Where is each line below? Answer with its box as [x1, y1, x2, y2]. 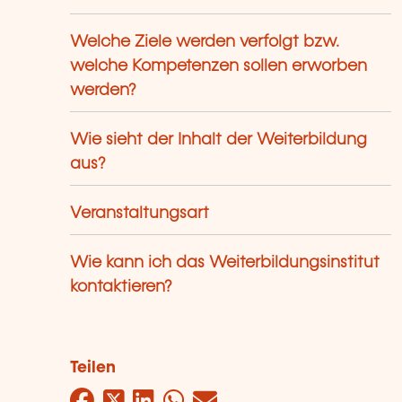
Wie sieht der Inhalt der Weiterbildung [70, 132, 368, 149]
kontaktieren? [70, 279, 173, 296]
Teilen [70, 360, 117, 377]
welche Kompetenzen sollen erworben [70, 58, 368, 75]
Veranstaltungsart [70, 205, 210, 223]
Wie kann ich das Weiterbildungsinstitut [70, 255, 380, 272]
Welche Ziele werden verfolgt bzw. [70, 34, 340, 51]
